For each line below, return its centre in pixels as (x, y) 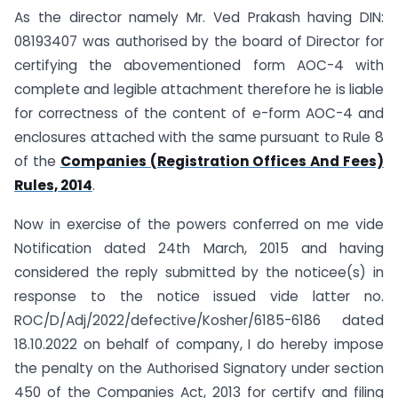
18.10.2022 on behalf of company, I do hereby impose (199, 345)
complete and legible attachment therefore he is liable (199, 89)
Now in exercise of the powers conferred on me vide (199, 225)
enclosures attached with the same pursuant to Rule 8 (199, 137)
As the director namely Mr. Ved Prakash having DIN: (199, 17)
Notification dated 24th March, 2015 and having (199, 249)
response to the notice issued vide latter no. (199, 297)
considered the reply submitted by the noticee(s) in (199, 273)
